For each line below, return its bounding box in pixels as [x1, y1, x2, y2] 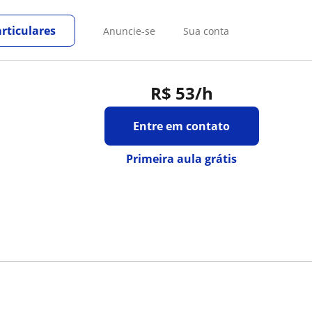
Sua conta [183, 24, 229, 38]
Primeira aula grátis [126, 151, 237, 166]
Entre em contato [133, 118, 231, 134]
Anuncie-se [103, 24, 155, 38]
